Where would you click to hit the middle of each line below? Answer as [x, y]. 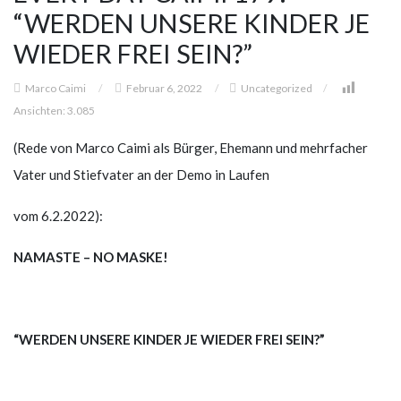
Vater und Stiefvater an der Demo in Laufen [141, 174]
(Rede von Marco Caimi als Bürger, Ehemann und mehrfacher [191, 147]
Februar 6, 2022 [164, 88]
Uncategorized [277, 88]
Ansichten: [39, 110]
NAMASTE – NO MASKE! [91, 256]
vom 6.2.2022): [58, 215]
